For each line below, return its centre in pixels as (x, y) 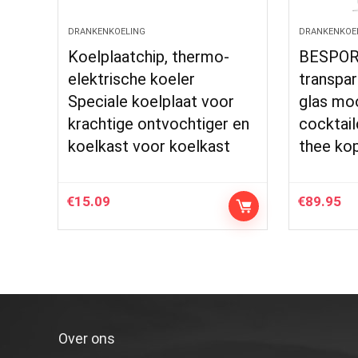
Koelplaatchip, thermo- (149, 57)
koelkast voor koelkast (149, 146)
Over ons (86, 338)
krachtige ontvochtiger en (159, 124)
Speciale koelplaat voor (151, 101)
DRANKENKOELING (107, 32)
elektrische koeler (132, 79)
